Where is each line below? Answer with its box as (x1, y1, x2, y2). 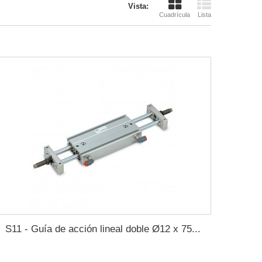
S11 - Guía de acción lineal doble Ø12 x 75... (5, 223, 201, 235)
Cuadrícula (159, 11, 190, 18)
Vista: (128, 2, 149, 11)
